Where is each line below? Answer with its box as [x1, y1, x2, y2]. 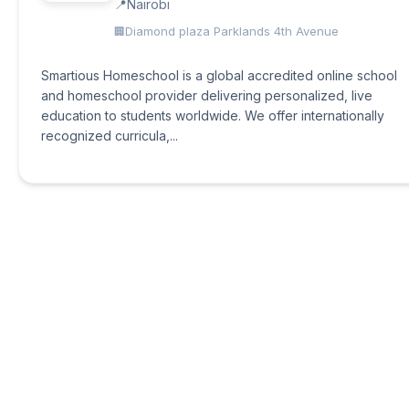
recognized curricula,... [41, 128, 178, 143]
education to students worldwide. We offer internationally [41, 108, 384, 123]
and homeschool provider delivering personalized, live [41, 88, 372, 103]
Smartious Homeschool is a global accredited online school [41, 68, 397, 83]
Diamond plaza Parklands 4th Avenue [125, 24, 339, 38]
